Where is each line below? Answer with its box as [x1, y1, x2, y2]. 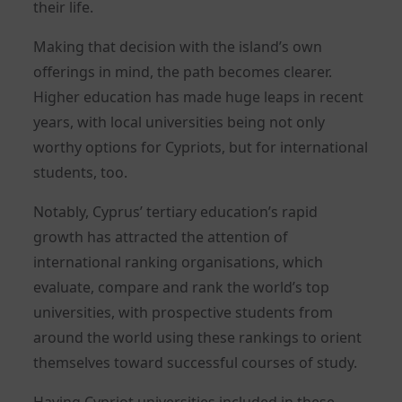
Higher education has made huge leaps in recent [33, 86, 364, 107]
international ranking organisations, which [33, 251, 324, 272]
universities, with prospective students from [33, 301, 334, 322]
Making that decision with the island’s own [33, 36, 323, 57]
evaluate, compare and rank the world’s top [33, 276, 330, 297]
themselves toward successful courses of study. [33, 352, 358, 372]
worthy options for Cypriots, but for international [33, 136, 369, 157]
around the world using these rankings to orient [33, 327, 363, 347]
